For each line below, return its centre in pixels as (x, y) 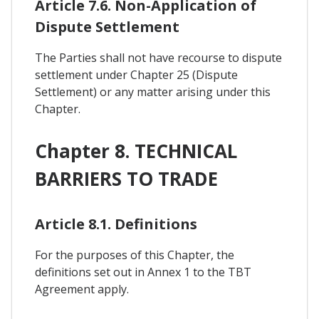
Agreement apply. (82, 289)
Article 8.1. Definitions (116, 224)
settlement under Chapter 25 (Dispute (136, 74)
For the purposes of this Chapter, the (135, 255)
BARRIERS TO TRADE (126, 178)
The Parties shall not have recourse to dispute (158, 57)
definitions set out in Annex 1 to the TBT (143, 272)
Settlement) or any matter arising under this (153, 91)
